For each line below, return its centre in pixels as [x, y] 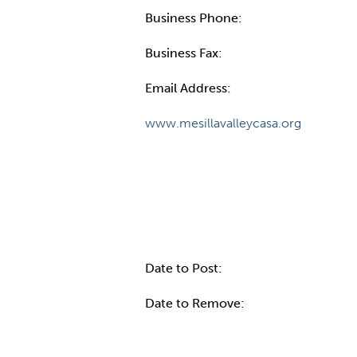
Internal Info [208, 204]
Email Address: [190, 88]
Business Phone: [195, 18]
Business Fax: [185, 53]
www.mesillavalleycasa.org [223, 123]
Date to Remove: [196, 303]
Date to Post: [185, 268]
